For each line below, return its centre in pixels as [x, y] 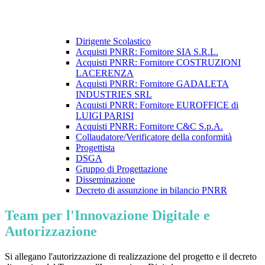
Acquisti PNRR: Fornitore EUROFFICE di [157, 105]
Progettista [95, 148]
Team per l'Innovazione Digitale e [107, 216]
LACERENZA [105, 73]
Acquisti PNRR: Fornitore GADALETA [152, 84]
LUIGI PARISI [105, 116]
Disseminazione [105, 180]
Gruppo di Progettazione [122, 169]
